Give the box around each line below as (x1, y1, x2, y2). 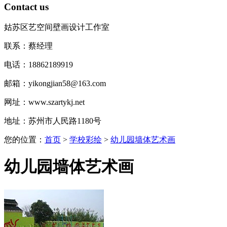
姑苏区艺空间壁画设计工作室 (4, 22, 109, 31)
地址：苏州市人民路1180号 (4, 116, 101, 125)
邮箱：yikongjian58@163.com (4, 79, 106, 88)
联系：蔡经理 (4, 41, 53, 50)
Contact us (4, 2, 49, 13)
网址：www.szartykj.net (4, 97, 85, 106)
